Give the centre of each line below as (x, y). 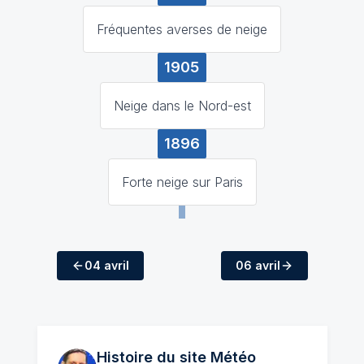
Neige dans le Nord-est (182, 105)
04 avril (106, 265)
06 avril (258, 265)
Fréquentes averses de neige (182, 29)
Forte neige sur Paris (182, 182)
